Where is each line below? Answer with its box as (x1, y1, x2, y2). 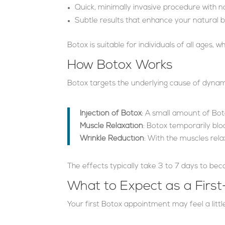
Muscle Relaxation (80, 122, 144, 130)
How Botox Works (67, 58, 173, 72)
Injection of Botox (80, 109, 142, 118)
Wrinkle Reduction (80, 135, 145, 143)
